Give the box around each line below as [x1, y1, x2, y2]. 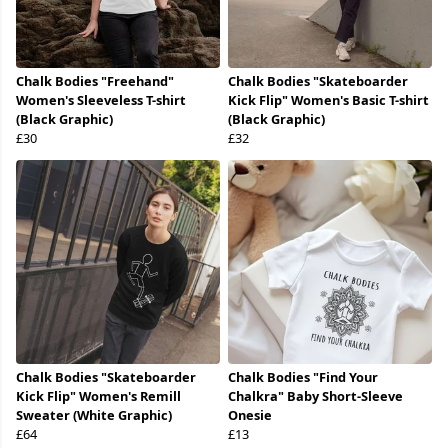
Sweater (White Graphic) [16, 406, 172, 425]
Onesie [228, 406, 272, 425]
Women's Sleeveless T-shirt [16, 91, 186, 110]
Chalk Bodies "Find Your [228, 368, 378, 387]
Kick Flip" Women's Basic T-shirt [228, 91, 429, 110]
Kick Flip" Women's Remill [16, 387, 181, 406]
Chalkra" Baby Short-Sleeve [228, 387, 403, 406]
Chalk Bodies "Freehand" [16, 72, 174, 91]
